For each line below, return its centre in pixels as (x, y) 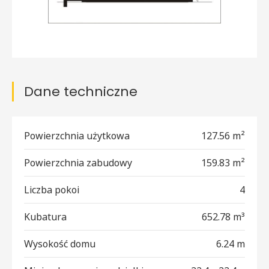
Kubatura (45, 217)
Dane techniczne (81, 92)
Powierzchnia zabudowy (78, 163)
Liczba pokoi (52, 190)
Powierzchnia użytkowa (77, 136)
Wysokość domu (60, 244)
